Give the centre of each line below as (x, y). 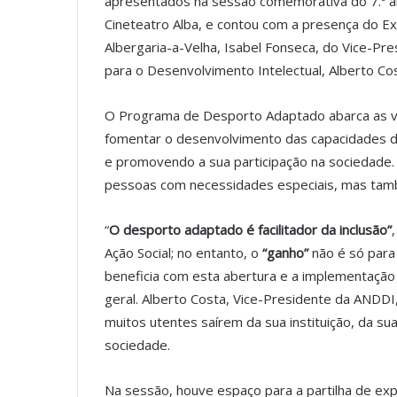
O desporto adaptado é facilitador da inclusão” (250, 230)
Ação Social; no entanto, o (183, 253)
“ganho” (285, 253)
